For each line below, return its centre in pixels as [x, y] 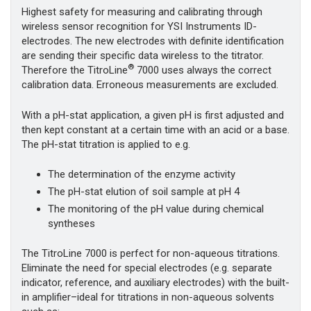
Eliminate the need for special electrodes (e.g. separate [147, 268]
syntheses [71, 223]
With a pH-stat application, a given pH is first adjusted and [153, 115]
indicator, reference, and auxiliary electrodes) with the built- [155, 283]
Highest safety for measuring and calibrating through [142, 12]
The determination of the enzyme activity [141, 175]
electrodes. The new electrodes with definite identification [153, 41]
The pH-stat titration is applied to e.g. [106, 144]
